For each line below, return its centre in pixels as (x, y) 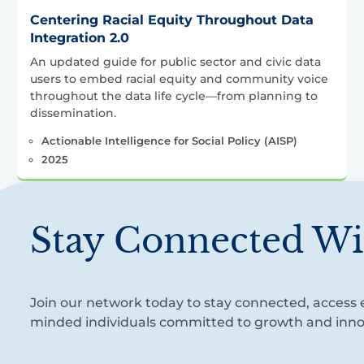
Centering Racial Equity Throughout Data (171, 19)
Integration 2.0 (79, 37)
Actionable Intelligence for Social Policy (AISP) (170, 140)
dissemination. (73, 113)
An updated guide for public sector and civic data (175, 61)
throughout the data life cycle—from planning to (173, 95)
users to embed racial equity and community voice (179, 78)
